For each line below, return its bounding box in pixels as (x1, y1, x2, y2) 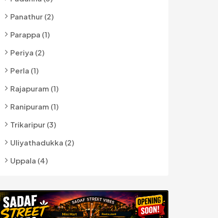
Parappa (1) (10, 30, 50, 39)
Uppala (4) (10, 156, 48, 165)
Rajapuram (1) (10, 84, 59, 93)
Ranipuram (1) (10, 102, 59, 111)
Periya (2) (10, 48, 45, 57)
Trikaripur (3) (10, 120, 56, 129)
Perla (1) (10, 66, 39, 75)
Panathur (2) (10, 12, 54, 21)
